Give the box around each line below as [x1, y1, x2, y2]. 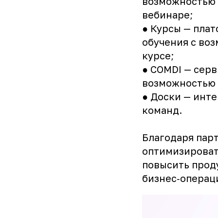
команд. [142, 104, 182, 116]
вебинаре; [142, 9, 193, 20]
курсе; [142, 50, 174, 61]
